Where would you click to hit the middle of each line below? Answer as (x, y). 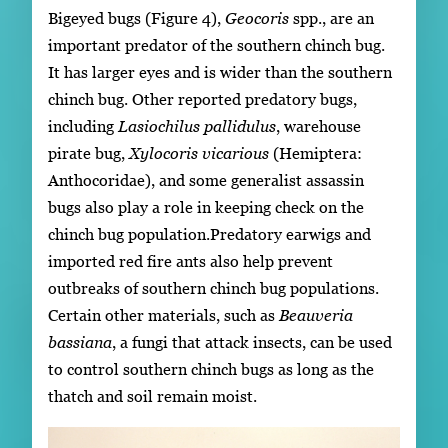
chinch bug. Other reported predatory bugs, (202, 99)
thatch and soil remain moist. (152, 396)
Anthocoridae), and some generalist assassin (206, 180)
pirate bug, (88, 153)
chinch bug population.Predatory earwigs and (209, 234)
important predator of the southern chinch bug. (216, 45)
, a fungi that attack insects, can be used (252, 342)
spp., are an (331, 18)
